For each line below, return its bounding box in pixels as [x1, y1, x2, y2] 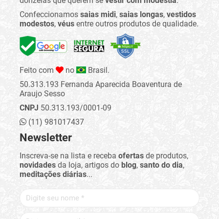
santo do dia [140, 160, 183, 170]
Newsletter [20, 131, 72, 144]
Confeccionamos [20, 10, 80, 20]
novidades [20, 160, 56, 170]
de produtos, [144, 151, 188, 161]
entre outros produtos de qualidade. [74, 19, 198, 29]
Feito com [20, 66, 56, 75]
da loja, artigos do [56, 160, 121, 170]
